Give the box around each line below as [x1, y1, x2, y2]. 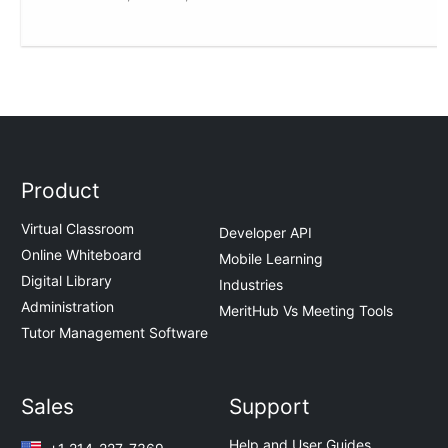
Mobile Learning [219, 249, 323, 267]
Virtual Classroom [21, 220, 135, 238]
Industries [219, 275, 283, 293]
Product [21, 178, 101, 204]
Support [229, 394, 310, 420]
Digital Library [21, 272, 113, 290]
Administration [21, 298, 115, 316]
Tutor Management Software [21, 324, 209, 342]
